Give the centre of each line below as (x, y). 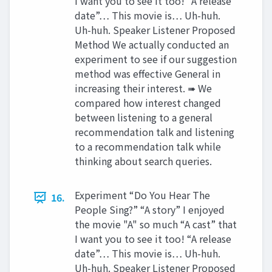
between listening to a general (144, 117)
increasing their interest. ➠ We (143, 88)
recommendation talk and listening (155, 132)
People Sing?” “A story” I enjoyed (150, 209)
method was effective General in (148, 73)
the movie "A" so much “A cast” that (156, 224)
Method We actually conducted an (152, 44)
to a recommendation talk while (148, 146)
